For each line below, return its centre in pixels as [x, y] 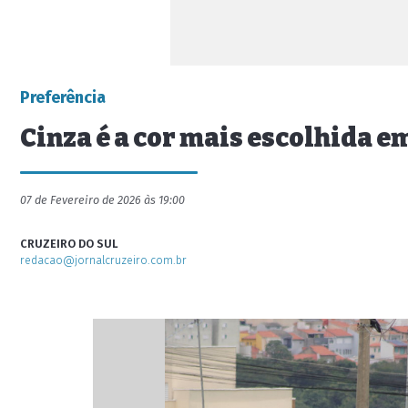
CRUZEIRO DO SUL [69, 244]
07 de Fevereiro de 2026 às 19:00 [102, 200]
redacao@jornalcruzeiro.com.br [103, 260]
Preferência [63, 97]
